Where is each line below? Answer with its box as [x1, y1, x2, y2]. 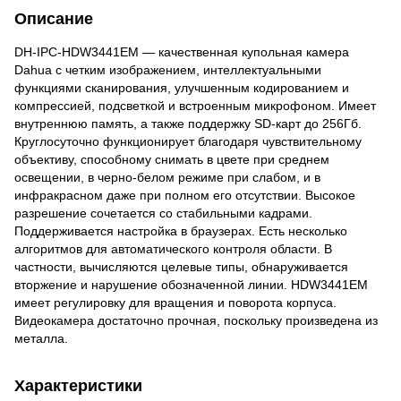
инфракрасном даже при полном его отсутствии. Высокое [14, 187, 355, 202]
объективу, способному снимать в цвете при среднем [14, 151, 329, 166]
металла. [14, 330, 68, 346]
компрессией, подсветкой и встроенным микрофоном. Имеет [14, 98, 376, 113]
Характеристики [14, 376, 142, 395]
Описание [14, 9, 93, 28]
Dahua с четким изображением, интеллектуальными [14, 62, 321, 77]
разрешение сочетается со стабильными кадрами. [14, 205, 312, 220]
